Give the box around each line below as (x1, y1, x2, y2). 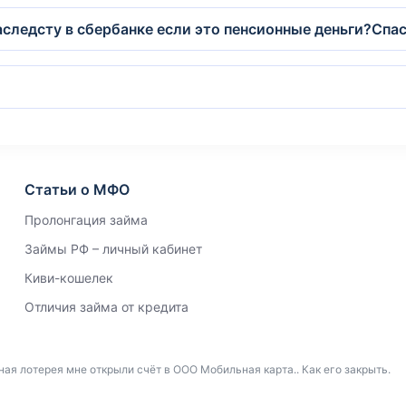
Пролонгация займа (24, 212, 148, 227)
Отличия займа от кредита (24, 299, 188, 314)
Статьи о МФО (24, 180, 130, 198)
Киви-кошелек (24, 270, 113, 285)
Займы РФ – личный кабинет (24, 241, 202, 256)
